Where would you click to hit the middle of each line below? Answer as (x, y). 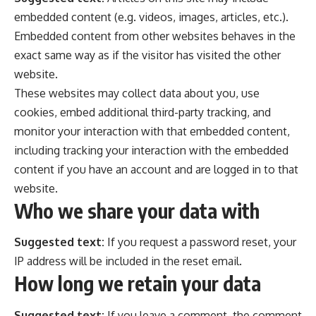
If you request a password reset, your (202, 242)
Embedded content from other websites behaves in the (155, 36)
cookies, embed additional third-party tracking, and (142, 112)
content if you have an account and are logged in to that (156, 169)
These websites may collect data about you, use (137, 93)
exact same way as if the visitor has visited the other (147, 55)
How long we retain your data (138, 284)
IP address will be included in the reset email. (128, 261)
